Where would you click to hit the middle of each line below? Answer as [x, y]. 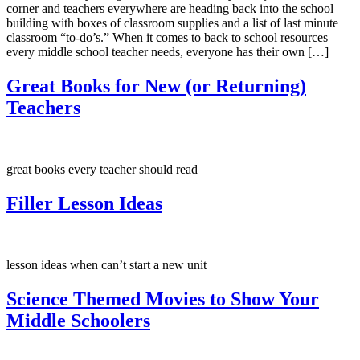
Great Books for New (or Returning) [156, 86]
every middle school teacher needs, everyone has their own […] [168, 52]
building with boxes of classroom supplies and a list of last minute [172, 23]
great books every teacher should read [102, 170]
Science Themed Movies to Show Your [163, 299]
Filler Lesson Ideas [84, 204]
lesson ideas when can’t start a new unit [106, 265]
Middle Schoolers [78, 321]
